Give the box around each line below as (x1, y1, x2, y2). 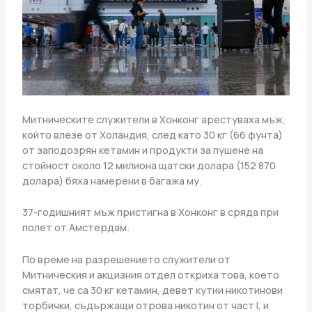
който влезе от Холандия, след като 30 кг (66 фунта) (22, 127, 283, 141)
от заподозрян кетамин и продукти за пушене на (22, 142, 263, 157)
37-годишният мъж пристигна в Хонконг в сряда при (22, 205, 279, 219)
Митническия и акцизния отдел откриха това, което (22, 267, 279, 281)
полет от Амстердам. (22, 220, 130, 235)
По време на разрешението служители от (22, 251, 231, 266)
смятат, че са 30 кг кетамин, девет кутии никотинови (22, 282, 283, 297)
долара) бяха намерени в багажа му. (22, 173, 202, 187)
